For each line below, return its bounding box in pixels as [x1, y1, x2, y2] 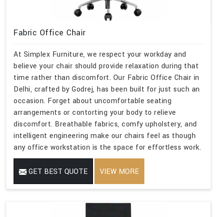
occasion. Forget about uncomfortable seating [14, 95, 171, 106]
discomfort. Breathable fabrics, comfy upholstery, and [14, 119, 197, 129]
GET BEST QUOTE [27, 166, 88, 177]
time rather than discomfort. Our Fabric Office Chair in [14, 72, 200, 83]
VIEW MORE [100, 166, 139, 177]
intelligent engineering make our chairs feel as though [14, 130, 196, 141]
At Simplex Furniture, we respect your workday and [14, 49, 186, 60]
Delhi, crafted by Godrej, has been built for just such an [14, 84, 200, 94]
